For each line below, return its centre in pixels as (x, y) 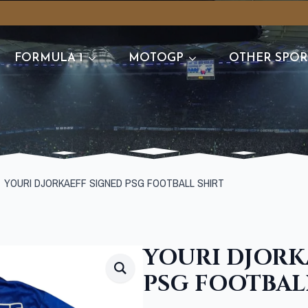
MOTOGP (156, 58)
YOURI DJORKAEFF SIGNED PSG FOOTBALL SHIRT (114, 183)
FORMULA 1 (49, 58)
